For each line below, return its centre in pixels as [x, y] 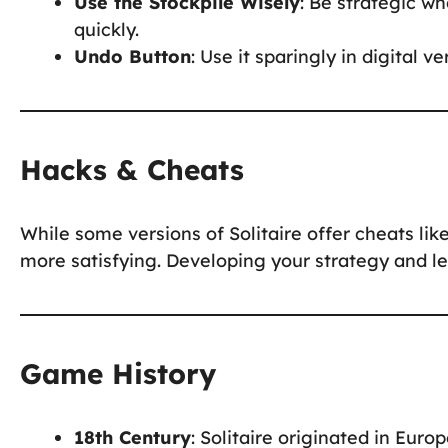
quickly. [106, 29]
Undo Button [132, 56]
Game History [118, 373]
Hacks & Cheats [132, 169]
